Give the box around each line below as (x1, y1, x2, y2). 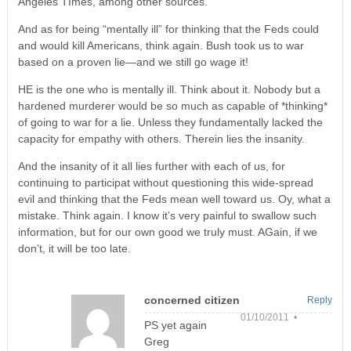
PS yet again (144, 318, 208, 331)
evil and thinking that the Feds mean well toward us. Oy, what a (17, 192, 331, 205)
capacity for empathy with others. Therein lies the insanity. (17, 132, 305, 145)
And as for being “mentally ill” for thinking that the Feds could (17, 22, 319, 35)
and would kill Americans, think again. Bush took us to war (17, 38, 304, 52)
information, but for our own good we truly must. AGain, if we (17, 225, 317, 238)
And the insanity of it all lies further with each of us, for (17, 159, 285, 172)
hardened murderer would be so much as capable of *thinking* (17, 99, 327, 112)
